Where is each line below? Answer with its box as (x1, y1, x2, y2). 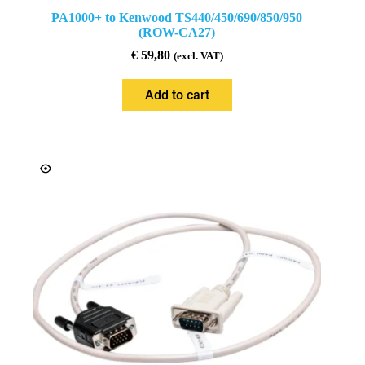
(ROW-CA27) (139, 24, 216, 39)
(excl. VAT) (173, 50, 223, 62)
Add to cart (144, 86, 209, 103)
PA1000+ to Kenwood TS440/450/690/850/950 (51, 10, 303, 24)
